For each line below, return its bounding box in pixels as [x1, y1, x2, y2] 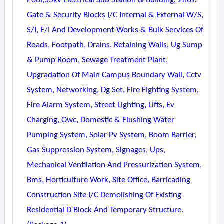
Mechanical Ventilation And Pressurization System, [26, 161, 202, 169]
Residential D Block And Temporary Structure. [26, 206, 183, 214]
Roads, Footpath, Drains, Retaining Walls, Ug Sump [26, 41, 202, 49]
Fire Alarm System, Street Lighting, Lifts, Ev [26, 101, 174, 109]
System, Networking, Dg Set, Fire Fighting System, [26, 86, 199, 94]
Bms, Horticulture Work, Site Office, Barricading [26, 176, 190, 184]
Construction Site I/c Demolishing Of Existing [26, 191, 181, 199]
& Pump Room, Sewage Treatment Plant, [26, 56, 168, 64]
